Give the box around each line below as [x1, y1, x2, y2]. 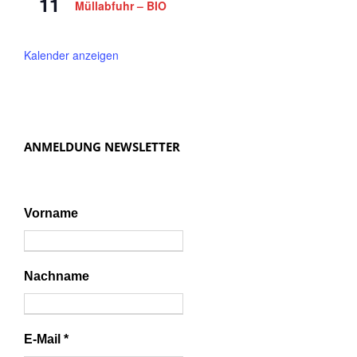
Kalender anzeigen [24, 46, 119, 63]
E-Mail [24, 331, 64, 346]
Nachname [24, 269, 89, 283]
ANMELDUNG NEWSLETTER [24, 138, 180, 155]
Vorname [24, 206, 78, 220]
